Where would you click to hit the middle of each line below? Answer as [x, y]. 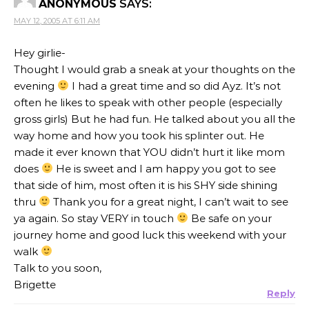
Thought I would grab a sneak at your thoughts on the [154, 69]
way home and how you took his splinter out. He [139, 135]
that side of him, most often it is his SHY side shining [146, 185]
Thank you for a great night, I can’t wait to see [170, 201]
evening [36, 86]
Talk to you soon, [58, 268]
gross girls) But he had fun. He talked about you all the [154, 119]
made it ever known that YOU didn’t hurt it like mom [149, 152]
